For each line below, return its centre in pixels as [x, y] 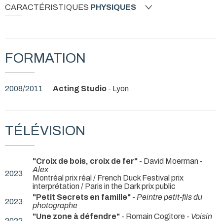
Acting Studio [80, 88]
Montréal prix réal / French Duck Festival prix [108, 178]
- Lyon [118, 88]
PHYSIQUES [113, 7]
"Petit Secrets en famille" [82, 197]
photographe [55, 206]
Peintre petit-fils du [169, 197]
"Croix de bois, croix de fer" [85, 161]
